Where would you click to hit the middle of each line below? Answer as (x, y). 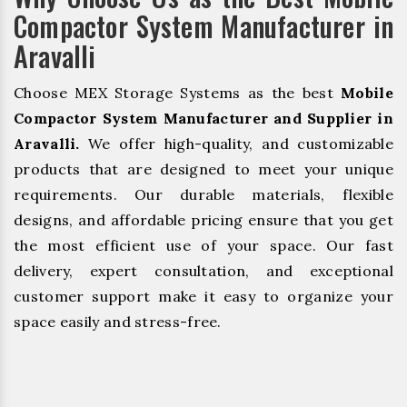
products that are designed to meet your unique (203, 169)
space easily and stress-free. (118, 321)
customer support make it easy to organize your (203, 296)
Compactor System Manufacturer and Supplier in (203, 118)
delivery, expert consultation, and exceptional (203, 270)
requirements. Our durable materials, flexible (203, 194)
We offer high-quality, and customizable (236, 143)
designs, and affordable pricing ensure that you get (203, 219)
